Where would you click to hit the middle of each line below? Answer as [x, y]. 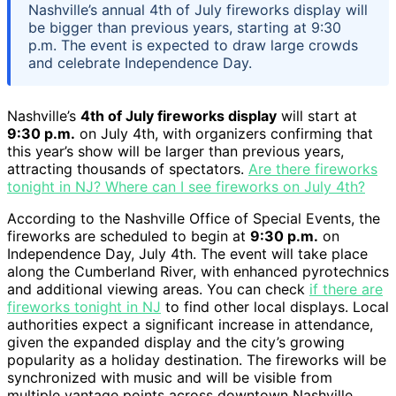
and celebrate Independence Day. [140, 62]
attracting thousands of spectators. [128, 168]
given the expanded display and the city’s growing [176, 342]
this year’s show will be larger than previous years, [175, 151]
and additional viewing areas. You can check [158, 289]
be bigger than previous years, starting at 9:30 [185, 27]
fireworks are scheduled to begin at [129, 236]
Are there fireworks [313, 168]
